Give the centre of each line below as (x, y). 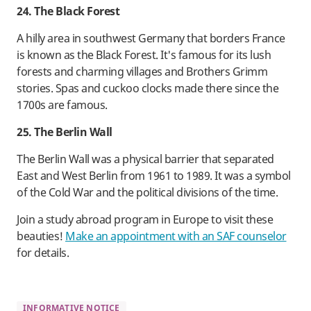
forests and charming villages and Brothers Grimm (142, 72)
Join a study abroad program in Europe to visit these (145, 220)
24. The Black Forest (68, 11)
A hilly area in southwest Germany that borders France (151, 39)
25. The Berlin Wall (65, 132)
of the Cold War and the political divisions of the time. (149, 193)
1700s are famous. (63, 105)
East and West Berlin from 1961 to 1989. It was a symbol (154, 176)
